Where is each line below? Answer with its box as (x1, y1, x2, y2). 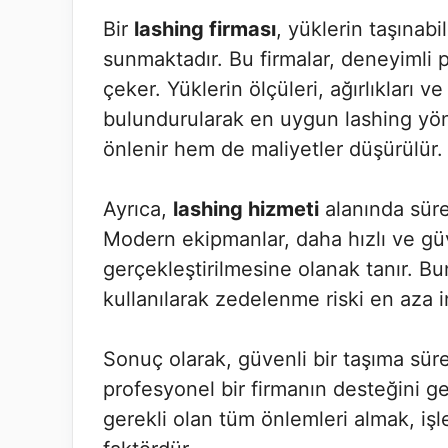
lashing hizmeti (173, 197, 319, 221)
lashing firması (134, 17, 276, 41)
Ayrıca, (103, 197, 173, 221)
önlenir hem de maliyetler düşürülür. (103, 137, 443, 161)
